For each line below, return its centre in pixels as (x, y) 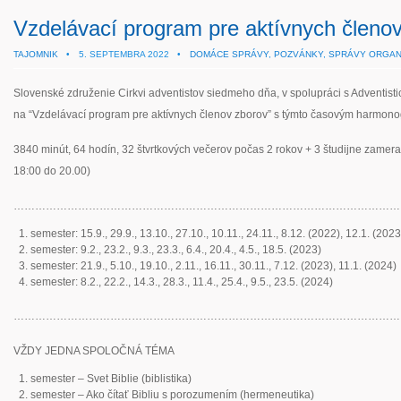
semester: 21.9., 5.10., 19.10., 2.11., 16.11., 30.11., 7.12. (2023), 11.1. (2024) (214, 266)
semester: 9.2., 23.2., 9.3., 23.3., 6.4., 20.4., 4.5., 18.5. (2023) (176, 250)
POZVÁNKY (299, 54)
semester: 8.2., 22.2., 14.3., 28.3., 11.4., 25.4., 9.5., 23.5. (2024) (182, 282)
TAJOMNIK (36, 54)
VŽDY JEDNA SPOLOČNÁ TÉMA (94, 351)
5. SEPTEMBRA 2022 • (130, 54)
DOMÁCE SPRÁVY (229, 54)
